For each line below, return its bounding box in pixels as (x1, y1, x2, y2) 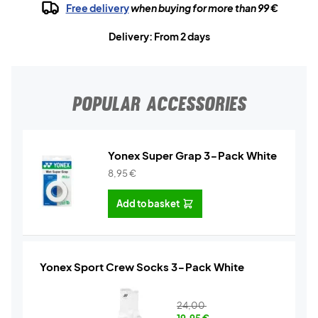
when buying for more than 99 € (128, 1, 278, 14)
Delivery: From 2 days (108, 30, 210, 43)
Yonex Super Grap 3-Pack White (108, 148, 277, 162)
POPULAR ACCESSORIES (72, 92, 246, 116)
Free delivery (65, 1, 129, 14)
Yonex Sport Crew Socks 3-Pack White (40, 260, 244, 273)
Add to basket (116, 197, 180, 209)
